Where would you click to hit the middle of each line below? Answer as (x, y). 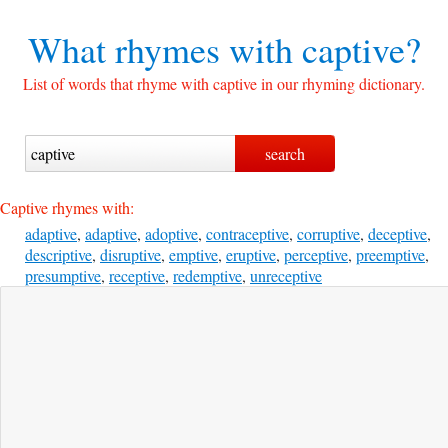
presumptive (63, 275)
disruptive (130, 254)
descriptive (58, 254)
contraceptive (247, 233)
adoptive (171, 233)
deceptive (397, 233)
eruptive (251, 254)
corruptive (328, 233)
